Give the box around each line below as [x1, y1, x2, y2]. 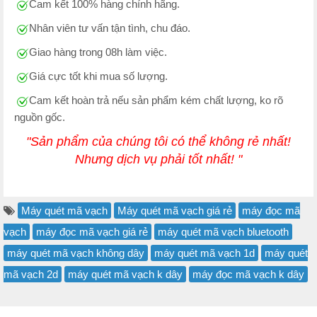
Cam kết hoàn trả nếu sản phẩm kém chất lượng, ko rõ [29, 94, 283, 107]
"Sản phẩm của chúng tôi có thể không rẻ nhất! [26, 134, 291, 149]
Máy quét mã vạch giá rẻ [117, 204, 232, 217]
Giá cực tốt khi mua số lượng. [29, 70, 168, 83]
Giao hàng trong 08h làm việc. [29, 46, 167, 59]
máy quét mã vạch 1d [154, 247, 255, 260]
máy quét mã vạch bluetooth [158, 226, 289, 238]
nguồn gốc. [14, 111, 65, 124]
